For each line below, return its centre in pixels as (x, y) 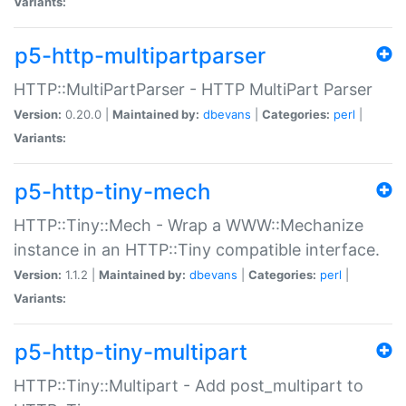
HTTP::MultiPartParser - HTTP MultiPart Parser (193, 89)
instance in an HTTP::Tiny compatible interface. (197, 249)
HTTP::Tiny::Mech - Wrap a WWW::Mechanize (188, 225)
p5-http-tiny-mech (112, 191)
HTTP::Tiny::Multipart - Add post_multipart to (188, 385)
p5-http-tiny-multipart (131, 352)
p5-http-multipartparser (140, 55)
